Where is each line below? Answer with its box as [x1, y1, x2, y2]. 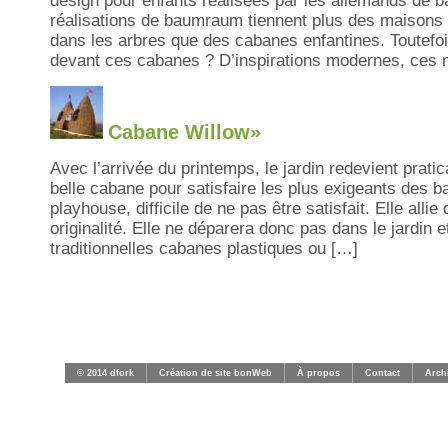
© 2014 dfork [77, 368, 134, 378]
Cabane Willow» [108, 121, 261, 143]
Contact [365, 368, 400, 378]
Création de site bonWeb [159, 368, 272, 378]
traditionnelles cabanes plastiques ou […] [50, 239, 358, 258]
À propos [297, 368, 340, 378]
